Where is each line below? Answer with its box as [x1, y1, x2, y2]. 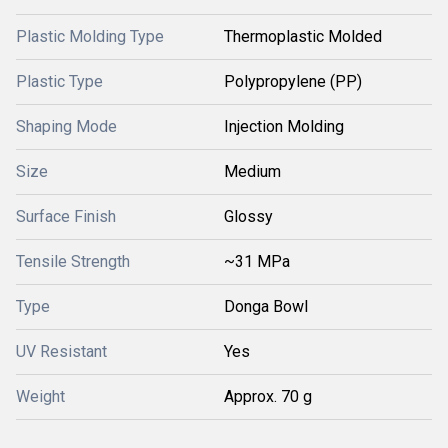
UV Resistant [16, 342, 107, 361]
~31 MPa [224, 252, 290, 271]
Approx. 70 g [224, 387, 312, 406]
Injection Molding [224, 117, 344, 136]
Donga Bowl [224, 297, 308, 316]
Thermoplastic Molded [224, 27, 382, 46]
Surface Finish [16, 207, 116, 226]
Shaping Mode [16, 117, 117, 136]
